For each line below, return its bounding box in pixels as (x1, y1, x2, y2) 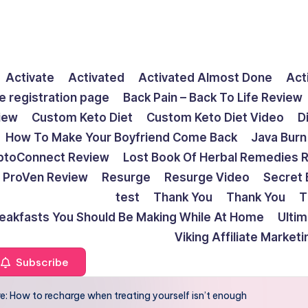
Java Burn (251, 131, 307, 144)
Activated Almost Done (138, 71, 272, 85)
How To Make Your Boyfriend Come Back (5, 131, 237, 144)
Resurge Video (164, 170, 250, 184)
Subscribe (13, 255, 69, 269)
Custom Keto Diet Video (146, 111, 284, 124)
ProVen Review (3, 170, 88, 184)
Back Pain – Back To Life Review (123, 91, 302, 104)
